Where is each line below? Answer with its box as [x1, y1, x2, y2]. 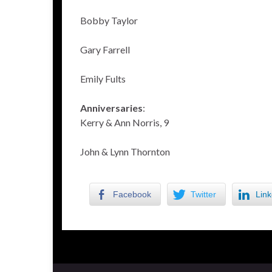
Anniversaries [80, 102, 143, 114]
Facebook [113, 189, 151, 199]
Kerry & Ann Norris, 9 [80, 117, 169, 128]
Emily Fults [80, 73, 126, 84]
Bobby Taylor [80, 15, 138, 26]
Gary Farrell [80, 44, 130, 55]
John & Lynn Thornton [80, 146, 170, 157]
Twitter [191, 189, 216, 199]
